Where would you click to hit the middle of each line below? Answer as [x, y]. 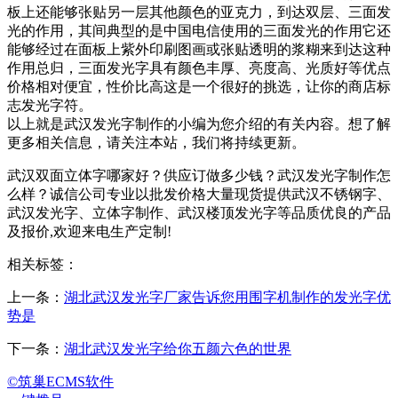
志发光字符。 [50, 105]
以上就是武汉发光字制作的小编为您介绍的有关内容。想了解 [199, 124]
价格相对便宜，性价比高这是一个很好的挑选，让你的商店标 [199, 87]
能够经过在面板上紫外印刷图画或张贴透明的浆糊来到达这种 [199, 49]
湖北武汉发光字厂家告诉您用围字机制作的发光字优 [227, 297]
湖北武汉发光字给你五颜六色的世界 [178, 349]
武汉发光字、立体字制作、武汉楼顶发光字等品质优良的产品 [199, 213]
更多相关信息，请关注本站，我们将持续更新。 [156, 143]
